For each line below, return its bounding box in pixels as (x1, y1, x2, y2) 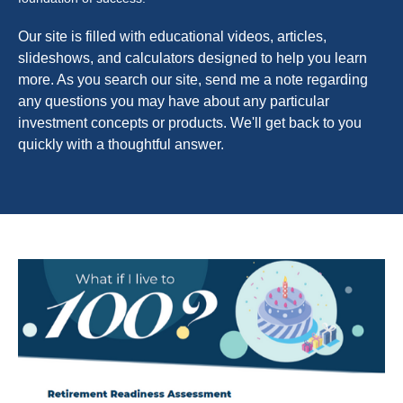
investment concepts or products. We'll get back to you (18, 115, 362, 130)
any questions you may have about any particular (18, 94, 329, 109)
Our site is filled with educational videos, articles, (18, 29, 327, 44)
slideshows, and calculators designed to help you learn (18, 50, 367, 66)
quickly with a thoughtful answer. (18, 137, 224, 152)
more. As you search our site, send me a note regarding (18, 72, 368, 87)
